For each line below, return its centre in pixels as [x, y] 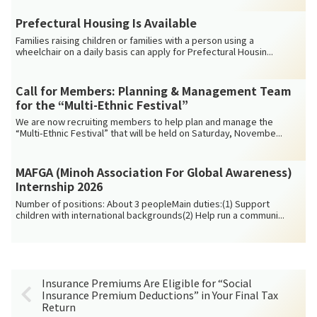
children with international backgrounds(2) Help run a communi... [150, 214]
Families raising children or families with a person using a [135, 40]
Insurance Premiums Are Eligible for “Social [147, 282]
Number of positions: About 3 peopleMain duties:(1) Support [143, 203]
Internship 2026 [59, 186]
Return [59, 306]
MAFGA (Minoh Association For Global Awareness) [154, 172]
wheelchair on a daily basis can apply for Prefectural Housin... [145, 51]
